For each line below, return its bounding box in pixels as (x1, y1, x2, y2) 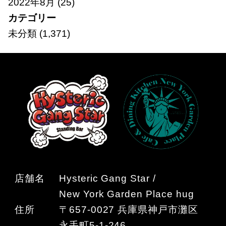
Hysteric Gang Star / (59, 173, 156, 184)
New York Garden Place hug (59, 189, 194, 200)
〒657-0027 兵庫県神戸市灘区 (59, 204, 199, 215)
